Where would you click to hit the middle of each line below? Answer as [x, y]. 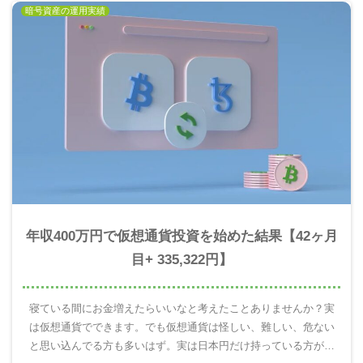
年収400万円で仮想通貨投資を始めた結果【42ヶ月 [181, 236]
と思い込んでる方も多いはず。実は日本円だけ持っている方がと [181, 345]
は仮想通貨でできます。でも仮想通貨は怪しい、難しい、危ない [181, 327]
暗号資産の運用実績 [65, 10]
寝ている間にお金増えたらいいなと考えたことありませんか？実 [181, 308]
